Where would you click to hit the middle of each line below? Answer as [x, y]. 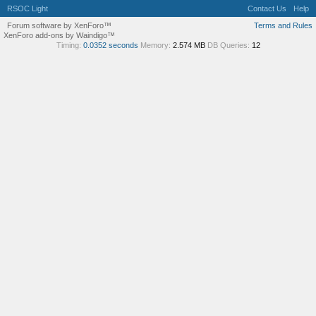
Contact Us [267, 8]
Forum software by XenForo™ [59, 25]
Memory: [155, 45]
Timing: [68, 45]
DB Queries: [228, 45]
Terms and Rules [283, 25]
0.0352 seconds [110, 45]
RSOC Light [28, 8]
